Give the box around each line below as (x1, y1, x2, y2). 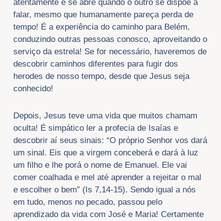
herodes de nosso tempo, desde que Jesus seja (13, 71, 189, 81)
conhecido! (13, 83, 53, 93)
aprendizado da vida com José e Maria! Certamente (13, 209, 204, 219)
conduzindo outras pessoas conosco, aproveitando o (13, 34, 207, 44)
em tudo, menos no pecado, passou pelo (13, 197, 162, 207)
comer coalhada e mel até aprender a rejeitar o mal (13, 172, 201, 182)
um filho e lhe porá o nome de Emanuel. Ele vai (13, 160, 187, 170)
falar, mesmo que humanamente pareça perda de (13, 9, 193, 19)
